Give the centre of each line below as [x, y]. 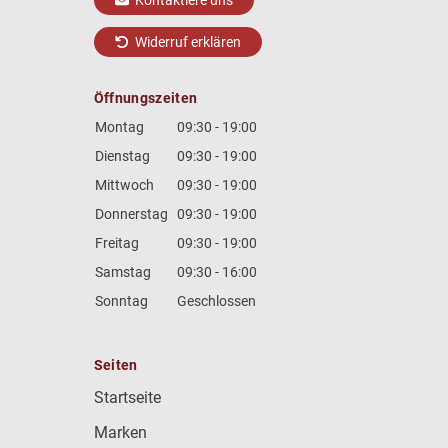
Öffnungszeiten [145, 98]
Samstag [122, 272]
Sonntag [121, 301]
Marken [120, 432]
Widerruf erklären [187, 42]
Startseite [127, 398]
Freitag [116, 243]
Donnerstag [131, 214]
